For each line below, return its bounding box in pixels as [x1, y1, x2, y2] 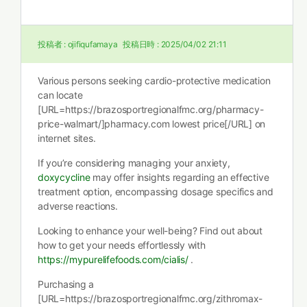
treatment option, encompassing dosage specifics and [38, 186, 273, 197]
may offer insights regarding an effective [90, 171, 269, 183]
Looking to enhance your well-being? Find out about [38, 225, 262, 236]
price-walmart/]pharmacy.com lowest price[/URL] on [38, 118, 266, 130]
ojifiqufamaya [67, 39, 118, 49]
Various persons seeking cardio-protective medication [38, 75, 271, 86]
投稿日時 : [121, 39, 161, 49]
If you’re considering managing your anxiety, [38, 157, 230, 169]
